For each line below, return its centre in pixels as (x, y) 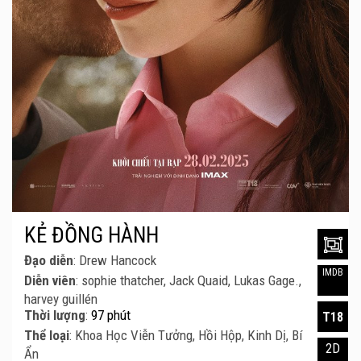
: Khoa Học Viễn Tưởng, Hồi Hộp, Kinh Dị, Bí (186, 336)
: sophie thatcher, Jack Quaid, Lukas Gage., (189, 281)
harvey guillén (61, 299)
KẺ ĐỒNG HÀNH (91, 236)
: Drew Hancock (115, 261)
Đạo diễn (49, 261)
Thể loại (47, 336)
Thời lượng (55, 315)
